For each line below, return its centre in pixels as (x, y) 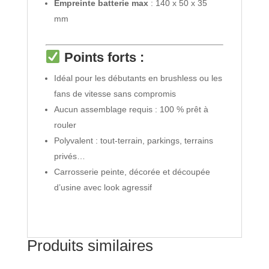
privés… (69, 156)
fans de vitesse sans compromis (115, 94)
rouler (65, 125)
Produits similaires (90, 246)
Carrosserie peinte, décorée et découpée (132, 172)
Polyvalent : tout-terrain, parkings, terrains (133, 141)
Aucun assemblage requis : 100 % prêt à (131, 110)
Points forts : (104, 58)
